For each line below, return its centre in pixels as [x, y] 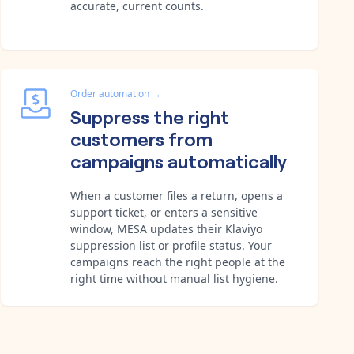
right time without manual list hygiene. [174, 278]
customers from [141, 137]
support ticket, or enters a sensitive [164, 212]
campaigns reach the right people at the [178, 262]
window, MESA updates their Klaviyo [166, 228]
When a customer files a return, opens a [177, 195]
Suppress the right [150, 115]
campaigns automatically [179, 160]
